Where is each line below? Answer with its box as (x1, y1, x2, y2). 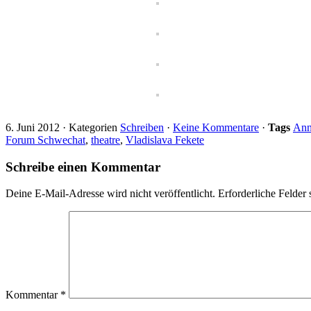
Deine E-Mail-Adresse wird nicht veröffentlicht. (6, 187, 215, 200)
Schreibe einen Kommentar (6, 159, 160, 174)
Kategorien (69, 121, 120, 133)
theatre (91, 133, 120, 146)
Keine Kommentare (173, 121, 259, 133)
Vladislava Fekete (126, 133, 204, 146)
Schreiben (120, 121, 164, 133)
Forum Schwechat (6, 133, 85, 146)
